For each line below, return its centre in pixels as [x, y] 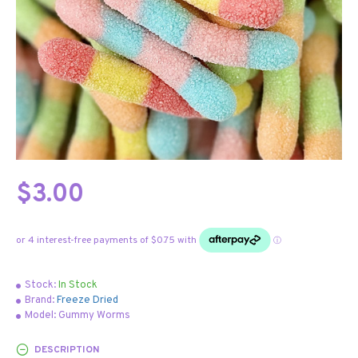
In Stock [78, 285]
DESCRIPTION [67, 350]
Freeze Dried [88, 300]
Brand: [40, 300]
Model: [40, 316]
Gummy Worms [94, 316]
